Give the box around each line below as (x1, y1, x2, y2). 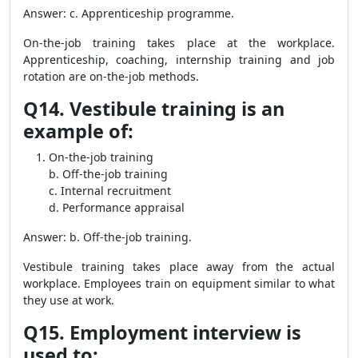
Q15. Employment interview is (23, 320, 301, 345)
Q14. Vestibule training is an (23, 96, 284, 121)
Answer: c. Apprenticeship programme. (23, 6, 234, 21)
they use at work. (23, 292, 114, 308)
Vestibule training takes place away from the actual (23, 259, 335, 274)
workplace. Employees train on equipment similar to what (23, 276, 335, 291)
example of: (23, 118, 133, 144)
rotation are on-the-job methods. (23, 69, 199, 84)
